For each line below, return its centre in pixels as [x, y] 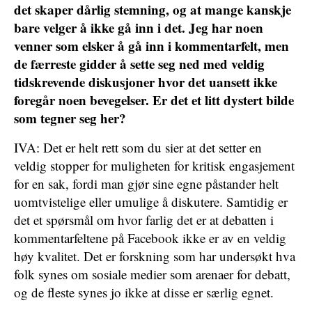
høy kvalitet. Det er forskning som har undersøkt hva [155, 256]
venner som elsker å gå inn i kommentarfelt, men [151, 46]
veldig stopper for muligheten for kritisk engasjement [154, 165]
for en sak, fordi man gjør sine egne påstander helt [146, 184]
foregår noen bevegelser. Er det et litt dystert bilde [154, 100]
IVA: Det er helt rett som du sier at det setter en [138, 147]
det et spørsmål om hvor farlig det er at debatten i [144, 220]
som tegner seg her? [72, 118]
